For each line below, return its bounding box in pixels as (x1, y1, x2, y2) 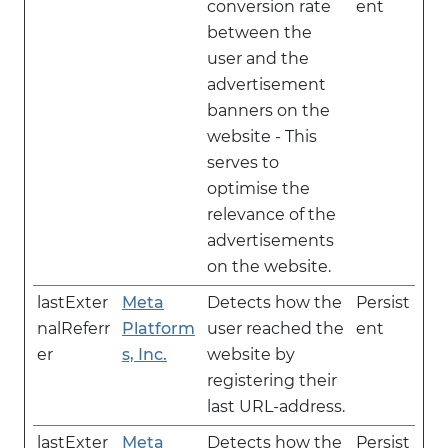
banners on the (207, 101, 330, 120)
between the (207, 23, 312, 42)
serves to (207, 153, 279, 172)
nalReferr (37, 319, 110, 338)
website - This (207, 127, 317, 146)
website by (207, 345, 295, 364)
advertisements (207, 231, 334, 250)
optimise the (207, 179, 310, 198)
